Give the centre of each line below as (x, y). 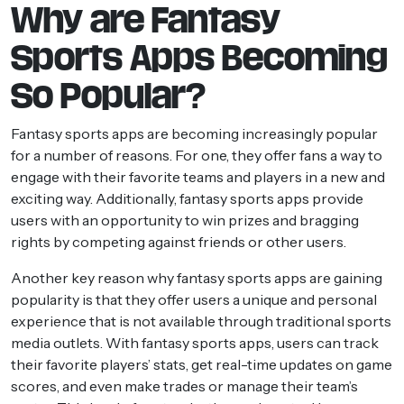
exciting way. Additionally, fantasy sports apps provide (187, 198)
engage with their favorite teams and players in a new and (198, 176)
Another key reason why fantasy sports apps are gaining (197, 277)
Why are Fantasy (146, 20)
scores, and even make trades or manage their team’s (184, 386)
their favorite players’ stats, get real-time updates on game (202, 364)
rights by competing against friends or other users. (179, 241)
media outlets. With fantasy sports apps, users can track (195, 342)
